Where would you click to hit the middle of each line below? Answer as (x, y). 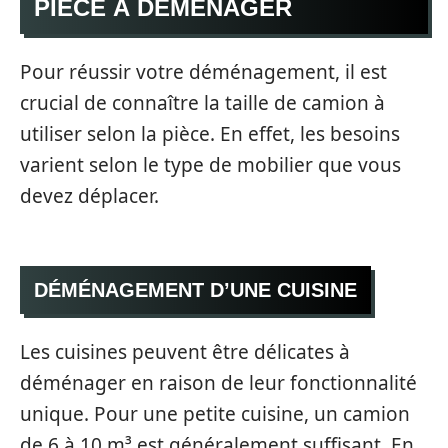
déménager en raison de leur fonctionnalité (218, 382)
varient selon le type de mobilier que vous (210, 164)
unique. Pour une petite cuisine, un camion (215, 413)
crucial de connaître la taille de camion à (202, 102)
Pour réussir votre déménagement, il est (203, 71)
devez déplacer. (89, 195)
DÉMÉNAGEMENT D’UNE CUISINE (195, 290)
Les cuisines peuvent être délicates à (185, 351)
